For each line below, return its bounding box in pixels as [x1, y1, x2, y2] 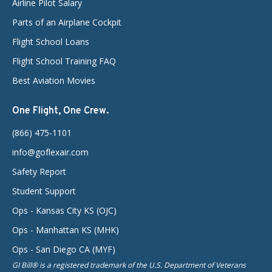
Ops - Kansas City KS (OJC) [12, 204, 117, 216]
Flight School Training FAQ [12, 55, 116, 67]
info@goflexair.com [12, 146, 89, 158]
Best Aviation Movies [12, 74, 95, 86]
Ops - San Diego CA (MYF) [12, 243, 115, 255]
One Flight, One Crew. [12, 104, 109, 117]
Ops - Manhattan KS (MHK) [12, 223, 119, 236]
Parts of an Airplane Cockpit [12, 16, 121, 28]
